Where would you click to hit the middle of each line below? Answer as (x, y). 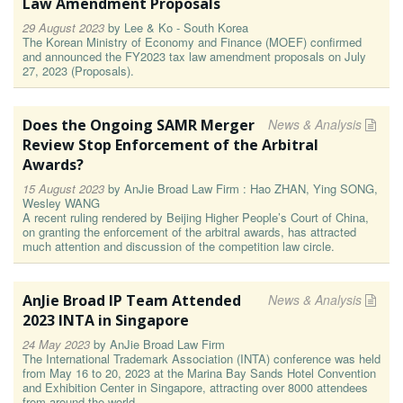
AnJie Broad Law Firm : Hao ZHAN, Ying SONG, (251, 188)
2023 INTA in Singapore (106, 320)
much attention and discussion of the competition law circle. (179, 246)
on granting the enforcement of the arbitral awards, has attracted (189, 232)
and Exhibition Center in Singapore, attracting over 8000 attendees (195, 387)
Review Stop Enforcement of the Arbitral (170, 145)
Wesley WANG (61, 203)
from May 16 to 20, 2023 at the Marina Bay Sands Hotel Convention (199, 373)
